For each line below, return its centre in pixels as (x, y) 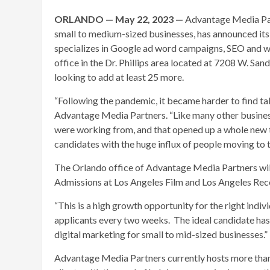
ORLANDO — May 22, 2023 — (119, 19)
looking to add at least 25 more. (119, 77)
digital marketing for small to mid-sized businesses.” (161, 234)
